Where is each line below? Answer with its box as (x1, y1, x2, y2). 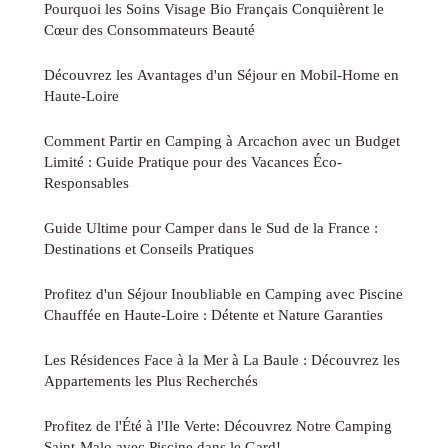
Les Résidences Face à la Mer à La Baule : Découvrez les (44, 351, 400, 369)
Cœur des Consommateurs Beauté (44, 21, 255, 39)
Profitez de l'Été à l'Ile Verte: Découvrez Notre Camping (44, 417, 392, 435)
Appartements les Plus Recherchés (44, 372, 258, 390)
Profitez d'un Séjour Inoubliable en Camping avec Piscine (44, 285, 403, 303)
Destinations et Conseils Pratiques (44, 240, 254, 258)
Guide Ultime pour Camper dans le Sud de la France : (44, 219, 378, 237)
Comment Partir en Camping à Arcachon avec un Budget (44, 132, 400, 150)
